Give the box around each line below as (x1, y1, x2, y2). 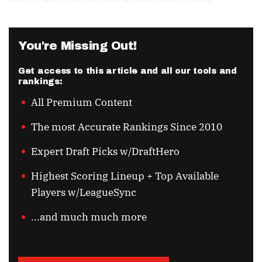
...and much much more (31, 211, 147, 224)
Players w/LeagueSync (31, 186, 136, 199)
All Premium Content (31, 96, 132, 109)
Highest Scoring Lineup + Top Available (31, 170, 219, 183)
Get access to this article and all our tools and (18, 67, 237, 76)
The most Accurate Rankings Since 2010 (31, 120, 222, 134)
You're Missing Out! (18, 39, 137, 53)
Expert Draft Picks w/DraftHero (31, 145, 180, 158)
